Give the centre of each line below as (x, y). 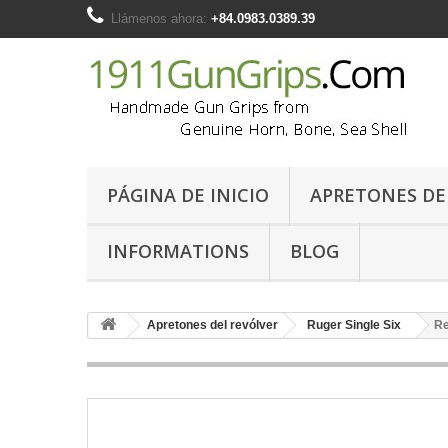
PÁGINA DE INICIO (188, 195)
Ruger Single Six (354, 325)
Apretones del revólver (212, 325)
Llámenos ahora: (161, 18)
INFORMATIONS (178, 251)
